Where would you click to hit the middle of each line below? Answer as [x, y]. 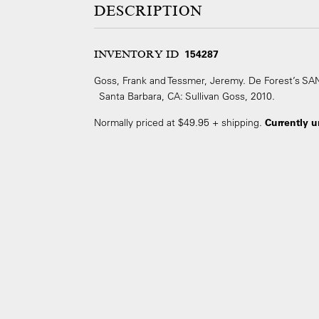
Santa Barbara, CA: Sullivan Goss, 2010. [184, 96]
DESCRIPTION [148, 11]
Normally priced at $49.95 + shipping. [179, 122]
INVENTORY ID [136, 54]
